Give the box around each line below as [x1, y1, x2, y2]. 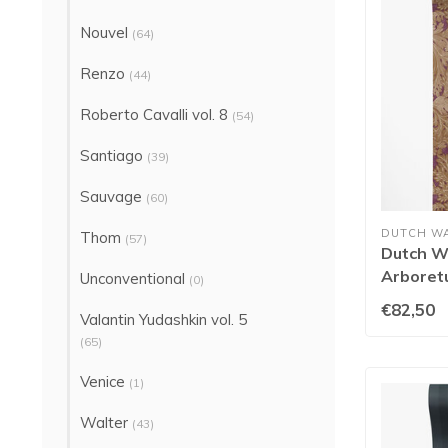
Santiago [80, 146, 147, 165]
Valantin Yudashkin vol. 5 [80, 310, 247, 329]
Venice [80, 372, 129, 391]
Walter [80, 413, 132, 432]
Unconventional [80, 269, 189, 288]
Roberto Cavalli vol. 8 [80, 105, 232, 124]
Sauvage [80, 187, 146, 206]
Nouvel [80, 23, 132, 42]
